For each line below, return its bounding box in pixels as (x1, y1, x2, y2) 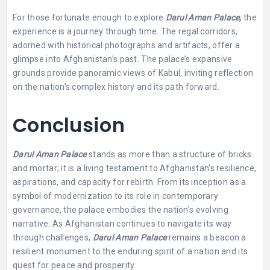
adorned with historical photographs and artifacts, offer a (13, 40, 240, 50)
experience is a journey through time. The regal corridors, (13, 26, 238, 36)
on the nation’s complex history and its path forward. (13, 81, 219, 92)
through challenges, (13, 232, 93, 242)
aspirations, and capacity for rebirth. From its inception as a (13, 177, 246, 187)
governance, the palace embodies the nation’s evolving (13, 204, 228, 215)
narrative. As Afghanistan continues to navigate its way (13, 218, 232, 228)
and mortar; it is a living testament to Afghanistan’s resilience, (13, 163, 257, 173)
